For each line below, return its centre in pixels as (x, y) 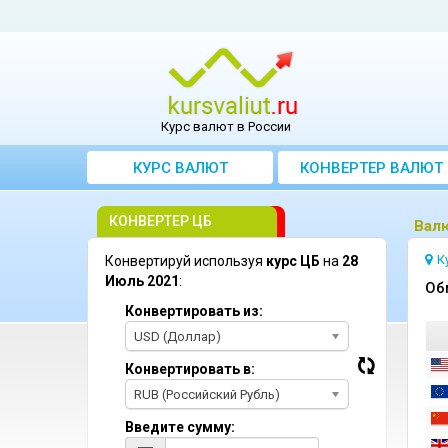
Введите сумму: (180, 427)
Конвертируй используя (185, 261)
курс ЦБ (293, 261)
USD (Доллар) (177, 336)
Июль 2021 (142, 281)
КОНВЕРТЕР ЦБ (160, 221)
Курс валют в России (225, 126)
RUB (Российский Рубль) (207, 394)
